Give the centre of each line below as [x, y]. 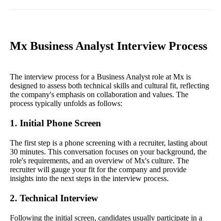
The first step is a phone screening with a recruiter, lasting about [109, 143]
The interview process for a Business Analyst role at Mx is [100, 77]
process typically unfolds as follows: [66, 104]
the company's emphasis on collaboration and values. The [99, 95]
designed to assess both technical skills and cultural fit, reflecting [110, 86]
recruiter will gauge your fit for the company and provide [98, 170]
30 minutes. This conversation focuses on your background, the [108, 152]
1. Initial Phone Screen [55, 123]
